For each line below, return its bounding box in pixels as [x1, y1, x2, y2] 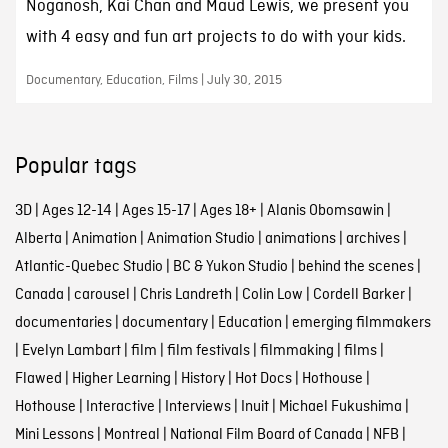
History [180, 369, 225, 390]
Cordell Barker [312, 285, 405, 306]
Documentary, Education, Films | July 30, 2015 [25, 72, 282, 90]
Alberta [14, 229, 62, 250]
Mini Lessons [14, 425, 94, 446]
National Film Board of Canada [169, 425, 363, 446]
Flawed [14, 369, 62, 390]
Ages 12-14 [41, 201, 112, 222]
